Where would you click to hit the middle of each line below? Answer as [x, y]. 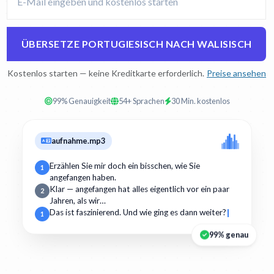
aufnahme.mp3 [79, 140]
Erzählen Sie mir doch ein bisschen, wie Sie [125, 166]
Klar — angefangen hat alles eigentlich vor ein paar [139, 189]
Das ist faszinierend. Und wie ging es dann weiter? [138, 213]
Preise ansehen [236, 73]
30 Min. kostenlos [200, 101]
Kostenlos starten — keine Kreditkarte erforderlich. [106, 73]
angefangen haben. [83, 178]
